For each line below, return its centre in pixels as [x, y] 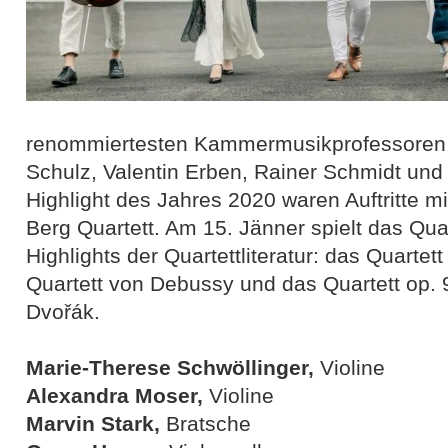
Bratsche [208, 423]
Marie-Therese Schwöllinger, [173, 367]
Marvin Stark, [96, 423]
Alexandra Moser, [117, 395]
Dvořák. [63, 311]
